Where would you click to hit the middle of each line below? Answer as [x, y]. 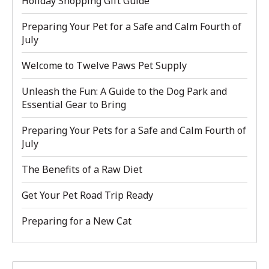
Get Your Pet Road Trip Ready [87, 195]
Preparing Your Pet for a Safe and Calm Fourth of [131, 26]
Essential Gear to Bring [74, 104]
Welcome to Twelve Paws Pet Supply [104, 65]
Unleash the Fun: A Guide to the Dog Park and [124, 91]
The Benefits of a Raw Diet [82, 169]
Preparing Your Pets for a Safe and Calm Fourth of [134, 130]
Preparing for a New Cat [77, 221]
